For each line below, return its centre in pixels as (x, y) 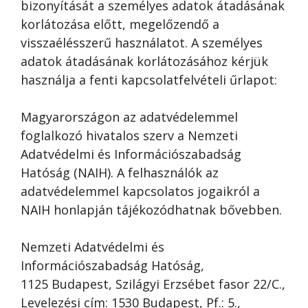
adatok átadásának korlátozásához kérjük (144, 61)
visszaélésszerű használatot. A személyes (142, 43)
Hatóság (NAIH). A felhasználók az (120, 173)
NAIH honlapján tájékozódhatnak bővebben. (151, 210)
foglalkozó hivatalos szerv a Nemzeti (129, 135)
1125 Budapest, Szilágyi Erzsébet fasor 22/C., (153, 284)
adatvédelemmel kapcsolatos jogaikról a (140, 191)
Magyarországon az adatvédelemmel (129, 117)
